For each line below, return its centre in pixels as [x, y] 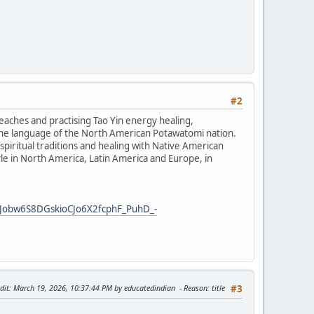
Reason [196, 287]
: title [216, 287]
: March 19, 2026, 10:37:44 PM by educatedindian [93, 287]
